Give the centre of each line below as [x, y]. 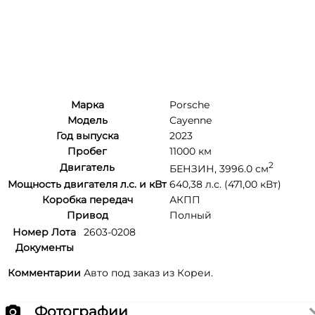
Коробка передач [87, 200]
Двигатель [87, 168]
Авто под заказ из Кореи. [148, 273]
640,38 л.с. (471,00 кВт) [225, 185]
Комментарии [44, 273]
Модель [87, 121]
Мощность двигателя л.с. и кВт [87, 185]
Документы [44, 248]
